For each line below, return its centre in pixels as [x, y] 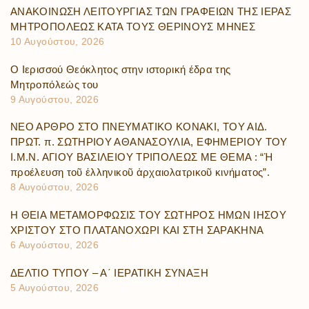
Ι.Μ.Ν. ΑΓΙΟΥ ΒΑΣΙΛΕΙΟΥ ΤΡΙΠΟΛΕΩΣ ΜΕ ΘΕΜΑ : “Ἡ [142, 157]
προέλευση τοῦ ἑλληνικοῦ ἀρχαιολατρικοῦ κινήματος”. [140, 172]
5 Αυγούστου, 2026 [55, 287]
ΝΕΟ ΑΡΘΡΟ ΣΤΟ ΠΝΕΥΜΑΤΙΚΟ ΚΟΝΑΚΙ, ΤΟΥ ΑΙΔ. [139, 127]
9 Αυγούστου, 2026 [55, 99]
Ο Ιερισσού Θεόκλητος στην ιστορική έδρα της [121, 69]
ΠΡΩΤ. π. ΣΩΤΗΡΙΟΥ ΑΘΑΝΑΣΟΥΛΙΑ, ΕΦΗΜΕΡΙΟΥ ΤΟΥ [149, 142]
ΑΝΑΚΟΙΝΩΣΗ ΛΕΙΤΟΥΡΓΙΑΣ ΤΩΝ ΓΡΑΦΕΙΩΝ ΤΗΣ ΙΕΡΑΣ [151, 11]
